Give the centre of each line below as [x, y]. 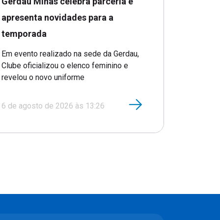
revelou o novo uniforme [43, 77]
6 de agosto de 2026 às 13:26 [53, 106]
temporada [24, 33]
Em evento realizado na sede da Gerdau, [70, 54]
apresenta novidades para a [57, 17]
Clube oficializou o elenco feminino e [65, 65]
